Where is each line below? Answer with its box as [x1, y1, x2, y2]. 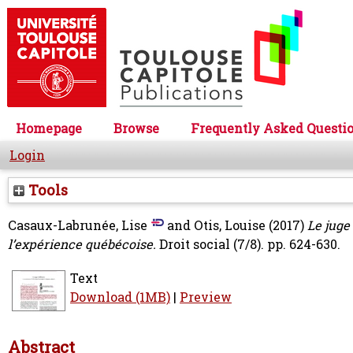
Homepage [16, 120, 82, 137]
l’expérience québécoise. [8, 236, 156, 253]
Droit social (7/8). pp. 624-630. [159, 236, 340, 253]
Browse [113, 120, 159, 137]
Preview [180, 288, 232, 306]
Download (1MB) [70, 288, 170, 306]
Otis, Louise [194, 217, 266, 234]
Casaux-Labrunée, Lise [8, 217, 147, 234]
